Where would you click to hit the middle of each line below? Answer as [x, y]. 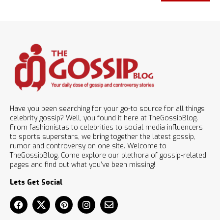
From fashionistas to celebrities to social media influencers [106, 128]
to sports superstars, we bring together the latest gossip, [103, 137]
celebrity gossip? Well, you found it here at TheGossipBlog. [104, 118]
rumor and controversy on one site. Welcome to [88, 146]
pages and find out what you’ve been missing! [82, 165]
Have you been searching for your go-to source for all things [107, 109]
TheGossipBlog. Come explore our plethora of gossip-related [108, 156]
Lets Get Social [36, 183]
